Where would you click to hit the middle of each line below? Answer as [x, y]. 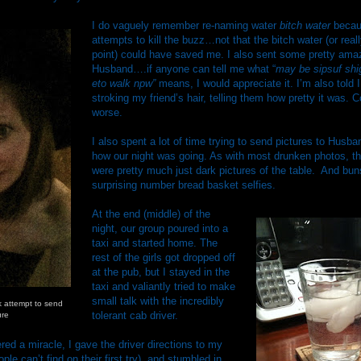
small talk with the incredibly [158, 301]
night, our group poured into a [160, 228]
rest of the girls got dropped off [164, 257]
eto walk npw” [125, 83]
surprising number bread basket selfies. [184, 185]
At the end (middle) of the [151, 214]
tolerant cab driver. [137, 315]
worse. [110, 112]
